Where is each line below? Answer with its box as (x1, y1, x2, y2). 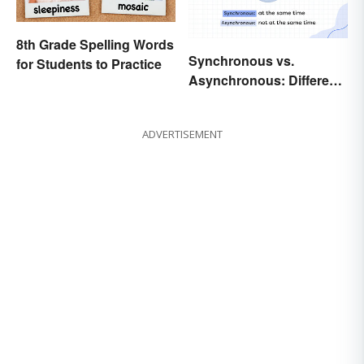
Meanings (188, 110, 249, 129)
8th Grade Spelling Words (16, 35, 174, 54)
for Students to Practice (16, 54, 162, 73)
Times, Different (188, 90, 285, 110)
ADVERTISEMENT (141, 127, 223, 142)
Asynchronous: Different (188, 71, 341, 90)
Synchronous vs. (188, 51, 294, 71)
